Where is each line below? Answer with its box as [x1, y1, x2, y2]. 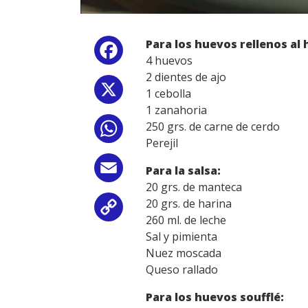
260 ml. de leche [146, 212, 226, 228]
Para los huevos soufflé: [146, 289, 284, 305]
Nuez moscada [146, 245, 221, 261]
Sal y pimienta [146, 229, 217, 245]
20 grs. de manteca [146, 179, 242, 195]
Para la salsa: [146, 163, 221, 179]
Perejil [146, 135, 178, 151]
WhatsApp [126, 124, 179, 140]
